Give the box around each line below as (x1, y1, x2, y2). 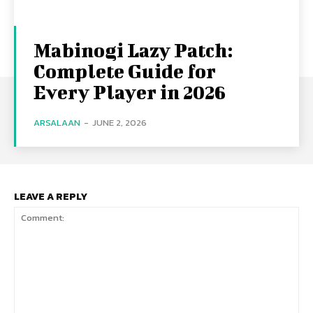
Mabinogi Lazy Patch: (34, 39, 233, 61)
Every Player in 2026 (34, 81, 226, 103)
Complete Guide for (34, 60, 216, 82)
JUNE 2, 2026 (92, 116, 147, 129)
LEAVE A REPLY (14, 189, 87, 204)
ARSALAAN (34, 116, 80, 129)
